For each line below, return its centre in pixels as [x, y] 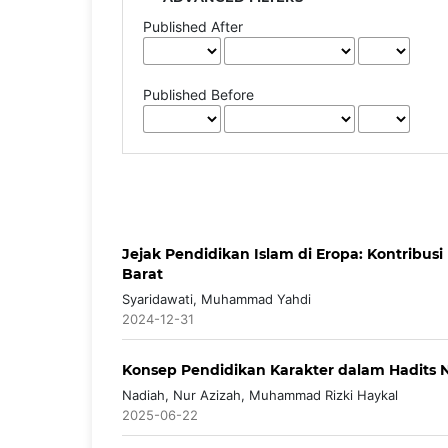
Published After [193, 26]
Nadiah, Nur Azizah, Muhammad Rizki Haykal [260, 394]
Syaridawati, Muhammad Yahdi [216, 298]
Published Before [199, 94]
